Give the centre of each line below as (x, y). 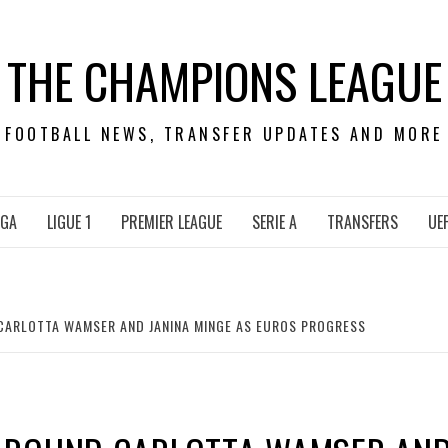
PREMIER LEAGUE (171, 222)
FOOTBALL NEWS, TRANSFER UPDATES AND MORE (224, 134)
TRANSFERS (362, 222)
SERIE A (274, 222)
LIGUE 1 (69, 222)
